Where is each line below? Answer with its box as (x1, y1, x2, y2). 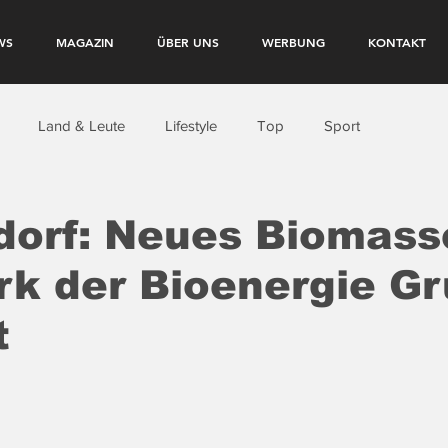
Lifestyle (165, 116, 217, 134)
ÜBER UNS (157, 34, 219, 50)
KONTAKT (368, 34, 426, 50)
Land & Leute (38, 116, 125, 134)
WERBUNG (262, 34, 325, 50)
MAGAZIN (56, 34, 114, 50)
